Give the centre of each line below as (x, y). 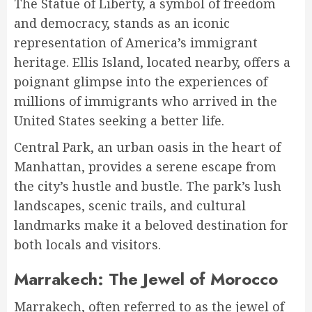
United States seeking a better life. (119, 121)
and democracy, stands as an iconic (122, 23)
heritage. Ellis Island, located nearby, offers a (152, 62)
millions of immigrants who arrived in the (146, 101)
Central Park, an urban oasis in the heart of (147, 147)
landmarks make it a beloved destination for (151, 225)
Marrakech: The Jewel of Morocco (146, 279)
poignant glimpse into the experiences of (141, 82)
